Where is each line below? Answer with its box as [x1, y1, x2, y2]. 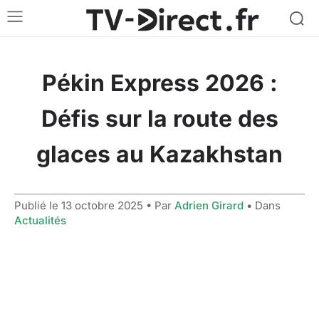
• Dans [244, 198, 281, 212]
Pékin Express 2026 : [41, 68, 278, 97]
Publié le [14, 198, 61, 212]
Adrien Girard [174, 198, 244, 212]
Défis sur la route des [41, 104, 278, 132]
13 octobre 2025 [61, 198, 143, 212]
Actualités [14, 213, 66, 227]
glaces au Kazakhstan [36, 140, 283, 168]
